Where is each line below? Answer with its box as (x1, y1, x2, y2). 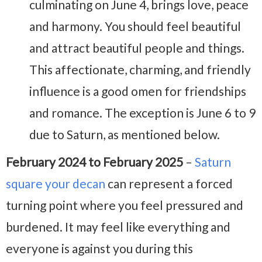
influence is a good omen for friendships (29, 84, 246, 99)
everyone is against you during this (6, 241, 193, 256)
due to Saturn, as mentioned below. (29, 127, 220, 142)
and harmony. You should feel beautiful (29, 19, 241, 34)
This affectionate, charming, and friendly (29, 62, 251, 77)
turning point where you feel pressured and (6, 198, 243, 213)
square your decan (6, 176, 105, 191)
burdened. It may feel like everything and (6, 219, 230, 235)
